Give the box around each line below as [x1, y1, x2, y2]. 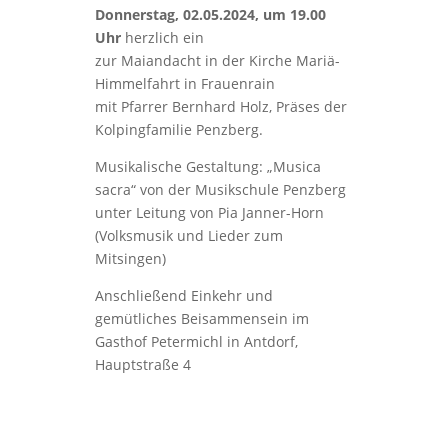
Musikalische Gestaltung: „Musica [94, 157, 321, 176]
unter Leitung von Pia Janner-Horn [94, 203, 324, 222]
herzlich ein [124, 28, 204, 47]
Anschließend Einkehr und [94, 286, 273, 305]
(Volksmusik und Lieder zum [94, 226, 283, 245]
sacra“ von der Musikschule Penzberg [94, 180, 346, 199]
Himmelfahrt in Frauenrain [94, 74, 275, 93]
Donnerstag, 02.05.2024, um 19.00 [94, 5, 326, 24]
